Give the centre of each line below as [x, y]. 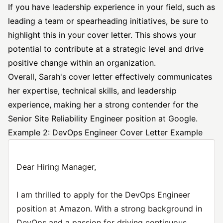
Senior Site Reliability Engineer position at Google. [103, 118]
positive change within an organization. [82, 63]
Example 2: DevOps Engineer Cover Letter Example [105, 132]
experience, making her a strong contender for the [103, 105]
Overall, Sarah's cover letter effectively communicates [110, 77]
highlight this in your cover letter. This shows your [102, 35]
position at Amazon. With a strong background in [109, 209]
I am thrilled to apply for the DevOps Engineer [103, 195]
